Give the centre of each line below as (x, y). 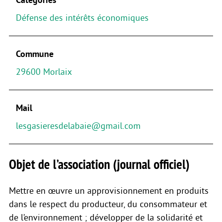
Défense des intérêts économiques (82, 18)
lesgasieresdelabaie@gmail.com (78, 126)
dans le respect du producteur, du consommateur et (108, 204)
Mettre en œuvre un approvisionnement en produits (109, 191)
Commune (34, 54)
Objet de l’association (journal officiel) (99, 165)
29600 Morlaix (44, 72)
